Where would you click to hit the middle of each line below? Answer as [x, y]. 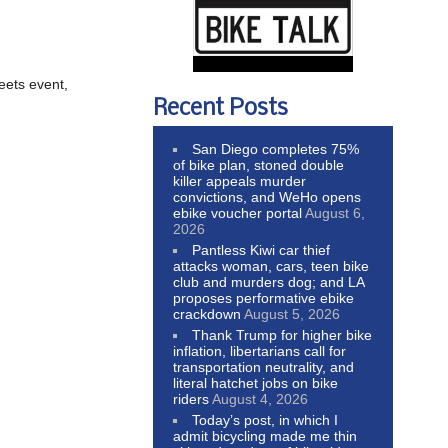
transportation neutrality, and [263, 366]
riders [191, 398]
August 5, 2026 [292, 313]
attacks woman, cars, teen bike [271, 265]
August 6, [335, 212]
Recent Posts [220, 108]
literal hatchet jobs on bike [255, 382]
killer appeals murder [239, 180]
